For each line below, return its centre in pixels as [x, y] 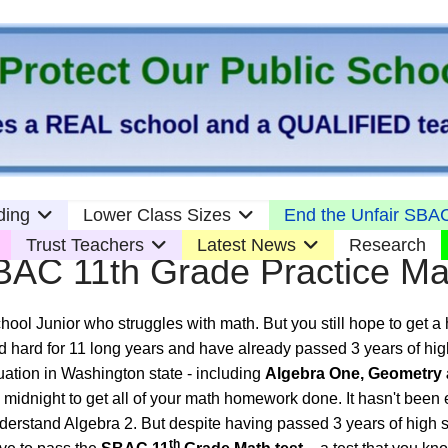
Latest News [246, 245]
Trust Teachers [85, 245]
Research [387, 245]
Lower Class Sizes [157, 215]
